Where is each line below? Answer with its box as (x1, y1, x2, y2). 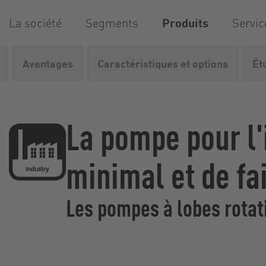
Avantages (23, 56, 73, 70)
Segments (85, 15, 138, 30)
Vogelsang (9, 57, 52, 69)
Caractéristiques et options (97, 56, 228, 70)
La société (9, 15, 62, 30)
